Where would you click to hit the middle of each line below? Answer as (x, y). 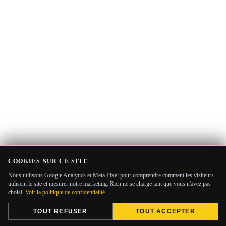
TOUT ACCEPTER (165, 211)
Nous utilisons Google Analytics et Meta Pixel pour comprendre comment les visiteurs (111, 175)
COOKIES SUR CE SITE (48, 161)
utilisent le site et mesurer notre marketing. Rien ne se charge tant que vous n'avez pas (109, 184)
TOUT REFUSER (61, 211)
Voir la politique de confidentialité (65, 192)
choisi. (17, 192)
